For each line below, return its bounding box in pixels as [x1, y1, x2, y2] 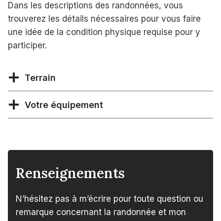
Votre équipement [25, 99, 103, 110]
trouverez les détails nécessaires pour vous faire [8, 14, 201, 24]
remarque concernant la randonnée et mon [16, 207, 186, 218]
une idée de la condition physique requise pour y [8, 27, 200, 37]
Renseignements [16, 164, 125, 183]
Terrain [25, 72, 56, 83]
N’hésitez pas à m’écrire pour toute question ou [16, 194, 203, 204]
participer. [8, 40, 49, 51]
